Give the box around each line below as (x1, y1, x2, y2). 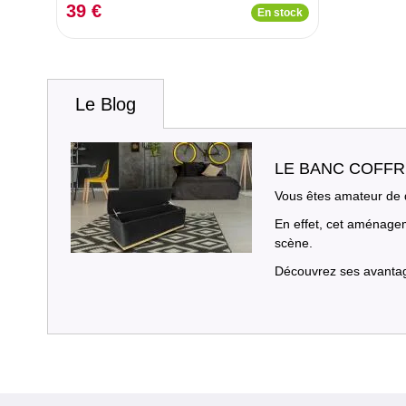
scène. (275, 235, 313, 250)
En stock (257, 5, 303, 19)
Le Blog (75, 93, 136, 114)
